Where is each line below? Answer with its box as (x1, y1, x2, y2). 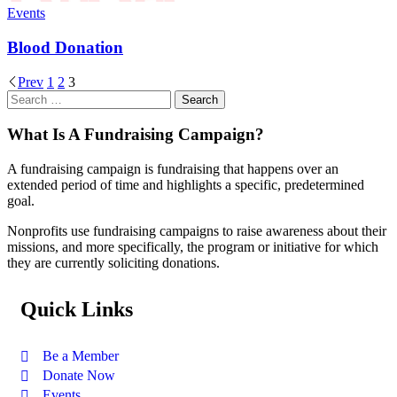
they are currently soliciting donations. (7, 255, 220, 271)
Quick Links (20, 298, 133, 322)
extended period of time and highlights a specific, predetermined (7, 177, 364, 193)
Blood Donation (7, 37, 123, 57)
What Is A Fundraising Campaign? (7, 125, 264, 144)
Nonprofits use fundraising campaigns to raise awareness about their (7, 223, 386, 239)
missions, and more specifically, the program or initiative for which (7, 239, 378, 255)
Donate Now (43, 368, 115, 384)
